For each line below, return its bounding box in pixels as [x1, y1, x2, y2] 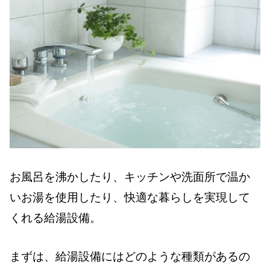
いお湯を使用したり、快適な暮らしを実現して [10, 190, 250, 204]
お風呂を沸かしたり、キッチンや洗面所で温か [10, 170, 250, 183]
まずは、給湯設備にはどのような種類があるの [10, 250, 250, 263]
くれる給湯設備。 [10, 211, 101, 224]
